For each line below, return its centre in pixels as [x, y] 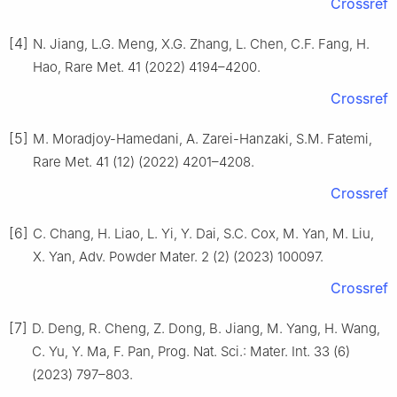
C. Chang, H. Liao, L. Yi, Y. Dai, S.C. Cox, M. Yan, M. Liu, [203, 234]
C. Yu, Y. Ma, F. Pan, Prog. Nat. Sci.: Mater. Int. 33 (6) [191, 352]
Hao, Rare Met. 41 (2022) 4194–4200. [147, 67]
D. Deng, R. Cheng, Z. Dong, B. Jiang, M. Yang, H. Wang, [206, 329]
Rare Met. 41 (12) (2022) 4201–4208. [144, 162]
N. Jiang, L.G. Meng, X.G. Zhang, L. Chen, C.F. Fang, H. [201, 44]
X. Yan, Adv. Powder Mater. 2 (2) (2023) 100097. [178, 257]
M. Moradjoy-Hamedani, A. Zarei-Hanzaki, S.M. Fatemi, [202, 139]
